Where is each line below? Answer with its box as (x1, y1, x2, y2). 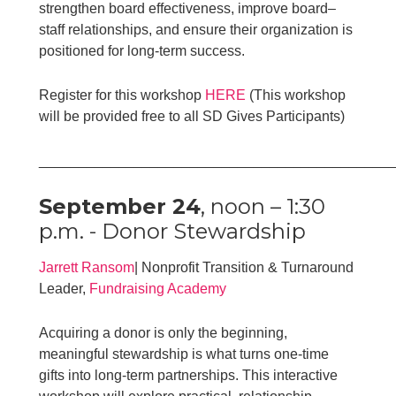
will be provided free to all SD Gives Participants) (39, 108, 346, 124)
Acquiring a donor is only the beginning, (39, 324, 292, 340)
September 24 (39, 193, 202, 219)
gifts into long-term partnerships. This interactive (39, 367, 339, 383)
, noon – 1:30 (201, 193, 326, 219)
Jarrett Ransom (39, 259, 135, 275)
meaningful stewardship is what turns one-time (39, 346, 330, 362)
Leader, (39, 280, 90, 296)
